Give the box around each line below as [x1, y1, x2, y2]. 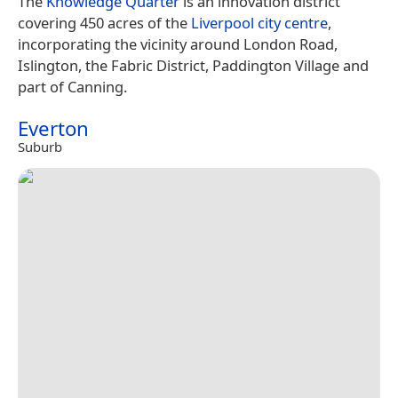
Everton [18, 115, 89, 143]
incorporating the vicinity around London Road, [18, 34, 338, 55]
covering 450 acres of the [18, 12, 191, 34]
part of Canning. [18, 76, 127, 98]
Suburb [18, 138, 62, 156]
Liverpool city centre [191, 12, 328, 34]
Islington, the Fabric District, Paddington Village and [18, 55, 369, 76]
